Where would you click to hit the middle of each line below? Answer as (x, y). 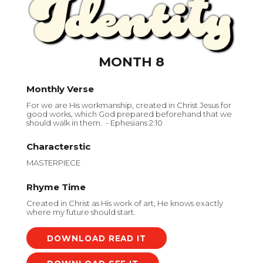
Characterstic (58, 147)
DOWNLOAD (76, 238)
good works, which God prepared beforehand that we (129, 114)
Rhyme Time (56, 187)
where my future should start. (81, 212)
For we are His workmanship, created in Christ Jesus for (129, 105)
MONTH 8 (131, 62)
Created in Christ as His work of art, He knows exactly (125, 203)
